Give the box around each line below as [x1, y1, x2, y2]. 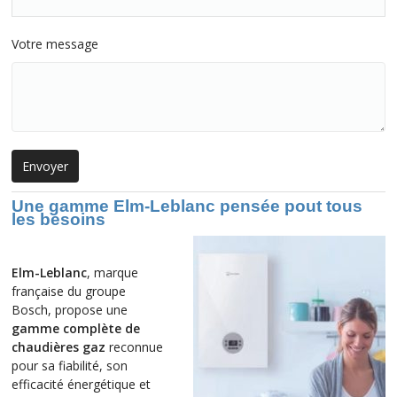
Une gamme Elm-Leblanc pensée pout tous [12, 197, 362, 216]
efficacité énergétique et [12, 376, 151, 393]
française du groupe [12, 283, 126, 300]
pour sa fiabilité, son [12, 357, 128, 375]
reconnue [105, 339, 163, 356]
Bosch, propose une [12, 301, 128, 319]
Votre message [12, 35, 98, 53]
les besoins [12, 210, 105, 230]
